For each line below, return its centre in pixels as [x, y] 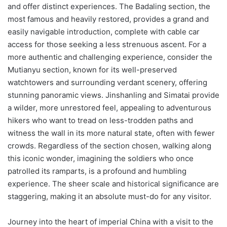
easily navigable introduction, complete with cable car [104, 31]
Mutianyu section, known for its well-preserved [92, 69]
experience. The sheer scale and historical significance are [113, 183]
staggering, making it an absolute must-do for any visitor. [109, 196]
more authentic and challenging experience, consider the [110, 57]
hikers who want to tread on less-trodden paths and [100, 120]
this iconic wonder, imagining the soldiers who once [101, 158]
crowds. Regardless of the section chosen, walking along [109, 145]
